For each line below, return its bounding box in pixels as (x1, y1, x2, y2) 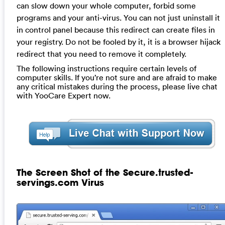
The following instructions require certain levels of (16, 63, 196, 73)
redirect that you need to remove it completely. (16, 48, 186, 59)
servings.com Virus (16, 176, 104, 188)
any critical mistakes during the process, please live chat (16, 81, 217, 91)
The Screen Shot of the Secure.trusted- (16, 166, 193, 178)
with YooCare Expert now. (16, 90, 110, 100)
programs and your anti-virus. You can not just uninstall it (16, 12, 220, 23)
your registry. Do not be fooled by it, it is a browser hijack (16, 36, 220, 47)
